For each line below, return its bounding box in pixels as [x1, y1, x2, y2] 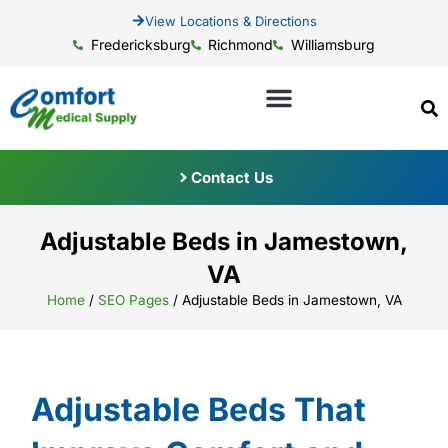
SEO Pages [97, 291, 169, 308]
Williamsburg [290, 36, 375, 53]
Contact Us [190, 167, 273, 187]
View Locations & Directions [144, 12, 317, 29]
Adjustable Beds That [30, 389, 366, 429]
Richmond [208, 36, 274, 53]
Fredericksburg [90, 36, 191, 53]
